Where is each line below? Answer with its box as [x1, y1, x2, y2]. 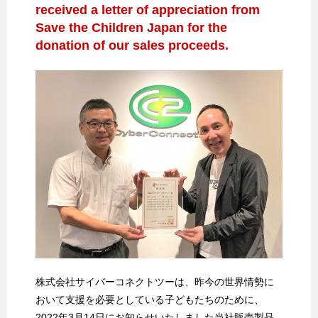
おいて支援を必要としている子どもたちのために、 [35, 293, 264, 305]
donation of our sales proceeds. [35, 38, 229, 53]
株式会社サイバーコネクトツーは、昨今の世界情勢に [35, 275, 274, 287]
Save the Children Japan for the [35, 21, 227, 35]
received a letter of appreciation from [35, 3, 260, 18]
